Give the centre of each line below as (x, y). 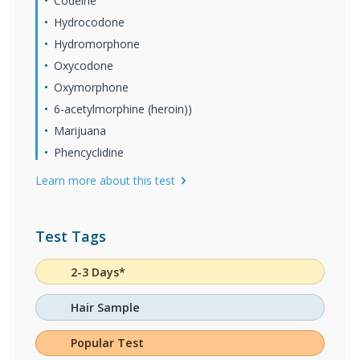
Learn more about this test (105, 180)
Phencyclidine (89, 152)
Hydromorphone (97, 44)
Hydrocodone (89, 22)
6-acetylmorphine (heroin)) (123, 109)
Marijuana (80, 131)
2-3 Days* (98, 272)
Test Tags (71, 236)
